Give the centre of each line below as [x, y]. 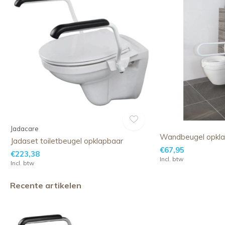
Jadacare [25, 129]
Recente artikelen [46, 186]
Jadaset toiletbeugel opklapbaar [67, 141]
